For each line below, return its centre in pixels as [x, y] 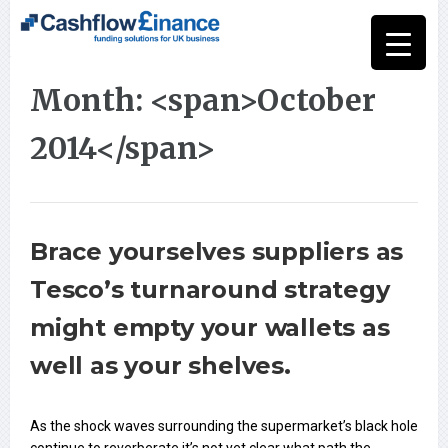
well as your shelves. [160, 366]
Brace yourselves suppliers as [217, 252]
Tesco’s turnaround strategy [210, 290]
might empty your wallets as [210, 328]
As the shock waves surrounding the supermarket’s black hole [224, 426]
